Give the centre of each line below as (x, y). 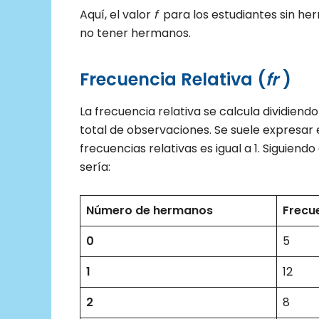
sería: (95, 167)
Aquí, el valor (117, 14)
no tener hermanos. (135, 33)
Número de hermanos (150, 210)
